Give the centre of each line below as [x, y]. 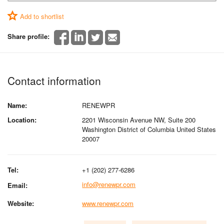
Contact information [54, 80]
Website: [21, 203]
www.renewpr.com [108, 203]
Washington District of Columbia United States [149, 129]
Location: [22, 119]
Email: [17, 185]
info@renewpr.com [109, 184]
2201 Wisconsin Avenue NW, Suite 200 [139, 119]
